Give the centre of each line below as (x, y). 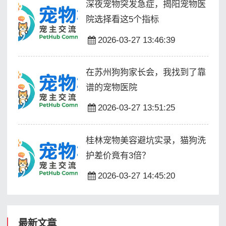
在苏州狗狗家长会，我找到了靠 (146, 72)
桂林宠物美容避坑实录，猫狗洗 (146, 140)
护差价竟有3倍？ (118, 155)
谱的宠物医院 (111, 87)
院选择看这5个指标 (122, 19)
